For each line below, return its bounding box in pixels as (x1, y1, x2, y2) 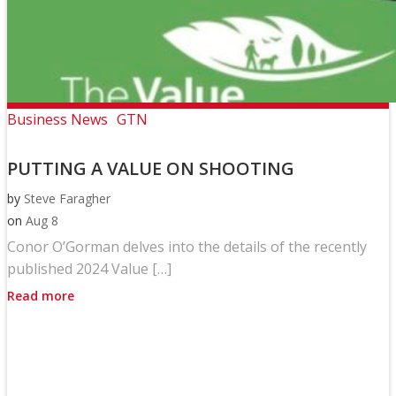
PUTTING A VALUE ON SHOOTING (7, 156, 299, 181)
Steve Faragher (24, 190, 110, 208)
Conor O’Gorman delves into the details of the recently (7, 237, 367, 257)
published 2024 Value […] (7, 259, 171, 279)
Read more (7, 287, 74, 305)
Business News (7, 110, 108, 130)
